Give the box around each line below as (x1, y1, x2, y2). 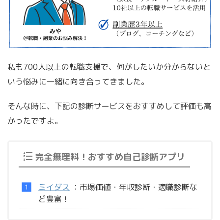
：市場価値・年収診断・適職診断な (70, 182, 197, 193)
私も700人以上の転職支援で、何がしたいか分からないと (7, 61, 211, 73)
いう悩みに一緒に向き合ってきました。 (7, 76, 149, 87)
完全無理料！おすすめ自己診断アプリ (35, 151, 185, 164)
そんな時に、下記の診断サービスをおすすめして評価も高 (7, 101, 212, 112)
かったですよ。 (7, 115, 62, 127)
